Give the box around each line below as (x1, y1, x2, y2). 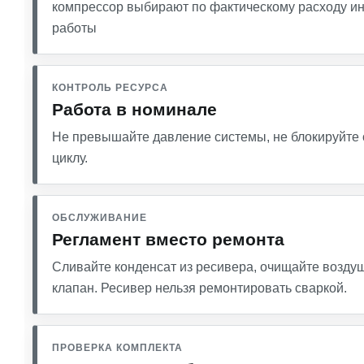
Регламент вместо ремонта (52, 229, 284, 249)
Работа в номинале (52, 99, 217, 119)
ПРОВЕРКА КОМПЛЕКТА (52, 341, 183, 353)
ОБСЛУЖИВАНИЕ (52, 211, 147, 223)
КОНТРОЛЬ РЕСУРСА (52, 81, 168, 93)
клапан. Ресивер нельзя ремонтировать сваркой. (52, 280, 347, 295)
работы (52, 20, 97, 35)
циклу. (52, 150, 88, 165)
